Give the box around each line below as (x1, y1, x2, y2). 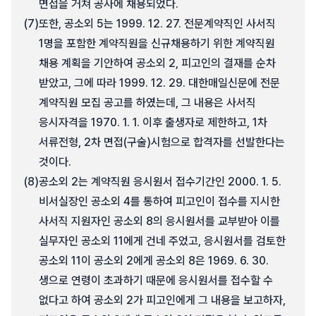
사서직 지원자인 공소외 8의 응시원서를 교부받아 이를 (39, 214, 280, 228)
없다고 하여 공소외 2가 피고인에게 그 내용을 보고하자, (39, 293, 286, 307)
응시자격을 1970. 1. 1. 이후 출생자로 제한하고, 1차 (39, 116, 267, 129)
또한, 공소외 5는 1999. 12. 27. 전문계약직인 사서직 (39, 17, 276, 30)
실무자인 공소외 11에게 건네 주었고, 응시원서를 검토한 (39, 234, 286, 248)
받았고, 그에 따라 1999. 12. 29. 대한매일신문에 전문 (39, 76, 280, 90)
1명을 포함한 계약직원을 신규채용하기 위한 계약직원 (39, 37, 275, 50)
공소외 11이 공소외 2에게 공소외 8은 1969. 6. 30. (39, 254, 269, 267)
